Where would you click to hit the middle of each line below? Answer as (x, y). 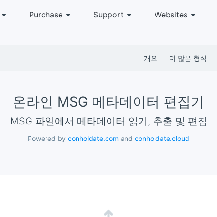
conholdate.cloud (162, 138)
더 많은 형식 (188, 58)
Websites (171, 15)
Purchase (46, 15)
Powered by (48, 138)
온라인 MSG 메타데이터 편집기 (108, 102)
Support (108, 15)
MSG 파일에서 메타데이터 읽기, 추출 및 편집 (113, 121)
